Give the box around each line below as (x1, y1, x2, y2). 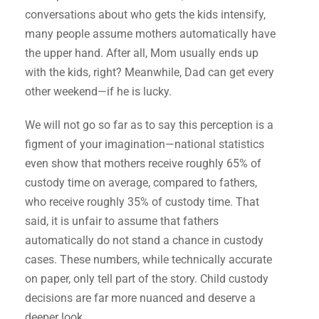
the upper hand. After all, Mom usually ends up (25, 46, 258, 60)
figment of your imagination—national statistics (25, 137, 264, 151)
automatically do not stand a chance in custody (25, 233, 263, 247)
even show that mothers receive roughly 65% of (25, 156, 261, 170)
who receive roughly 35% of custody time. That (25, 194, 259, 209)
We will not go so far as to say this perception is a (25, 117, 273, 132)
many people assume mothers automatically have (25, 26, 276, 41)
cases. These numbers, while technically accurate (25, 252, 272, 266)
